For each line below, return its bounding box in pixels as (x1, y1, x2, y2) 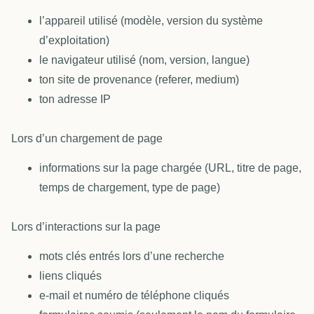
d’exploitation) (39, 34, 109, 46)
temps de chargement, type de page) (39, 181, 220, 193)
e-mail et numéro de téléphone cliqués (39, 289, 229, 302)
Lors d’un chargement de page (11, 132, 163, 144)
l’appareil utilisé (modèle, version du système (39, 14, 263, 27)
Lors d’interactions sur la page (11, 220, 161, 233)
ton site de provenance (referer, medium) (39, 73, 239, 86)
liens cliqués (39, 270, 102, 282)
